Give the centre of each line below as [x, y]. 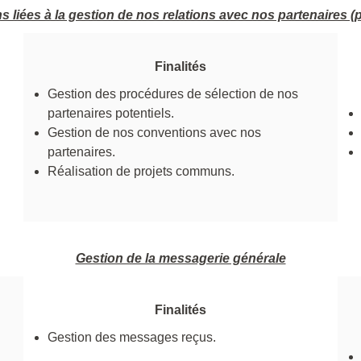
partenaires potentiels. [111, 113]
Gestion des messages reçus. [132, 337]
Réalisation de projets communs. [141, 171]
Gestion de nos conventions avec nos [154, 132]
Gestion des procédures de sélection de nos [173, 93]
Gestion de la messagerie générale [180, 258]
